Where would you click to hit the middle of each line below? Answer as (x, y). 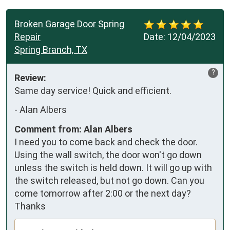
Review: (30, 78)
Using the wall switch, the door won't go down (108, 155)
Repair (27, 36)
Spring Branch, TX (51, 49)
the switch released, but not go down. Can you (109, 180)
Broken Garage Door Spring (69, 24)
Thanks (30, 206)
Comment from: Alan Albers (73, 129)
